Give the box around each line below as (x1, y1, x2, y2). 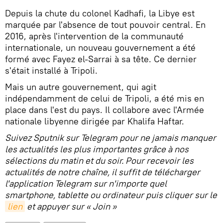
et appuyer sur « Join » (25, 200, 116, 212)
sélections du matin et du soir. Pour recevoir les (5, 154, 194, 166)
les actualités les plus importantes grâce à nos (5, 143, 189, 155)
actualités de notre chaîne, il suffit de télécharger (5, 166, 200, 178)
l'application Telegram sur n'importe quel (5, 177, 167, 189)
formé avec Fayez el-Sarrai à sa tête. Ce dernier (5, 53, 197, 65)
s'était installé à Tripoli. (5, 64, 98, 76)
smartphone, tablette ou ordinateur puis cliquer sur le (5, 189, 217, 201)
